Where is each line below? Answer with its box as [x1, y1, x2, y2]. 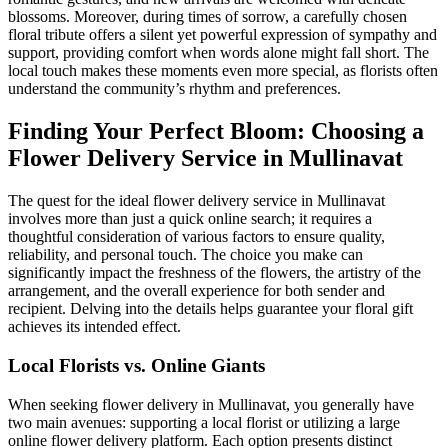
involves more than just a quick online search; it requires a [8, 210, 372, 228]
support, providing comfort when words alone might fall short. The [8, 44, 429, 62]
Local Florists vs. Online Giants [8, 355, 265, 377]
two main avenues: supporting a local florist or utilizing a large [8, 413, 400, 431]
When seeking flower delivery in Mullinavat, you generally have [8, 395, 414, 413]
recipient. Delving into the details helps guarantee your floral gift [8, 300, 413, 318]
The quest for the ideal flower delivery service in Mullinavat [8, 192, 385, 210]
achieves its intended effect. [8, 318, 181, 336]
